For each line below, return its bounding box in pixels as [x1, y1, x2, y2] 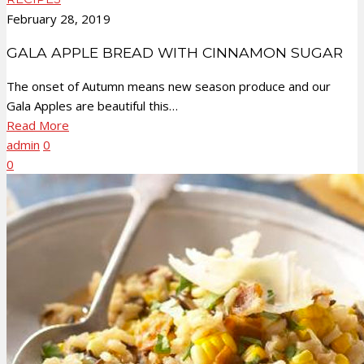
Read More [6, 117, 69, 134]
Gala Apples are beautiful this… [6, 97, 178, 115]
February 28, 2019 [6, 11, 110, 28]
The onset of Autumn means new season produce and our [6, 78, 331, 95]
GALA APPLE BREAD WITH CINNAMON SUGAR [6, 43, 343, 61]
